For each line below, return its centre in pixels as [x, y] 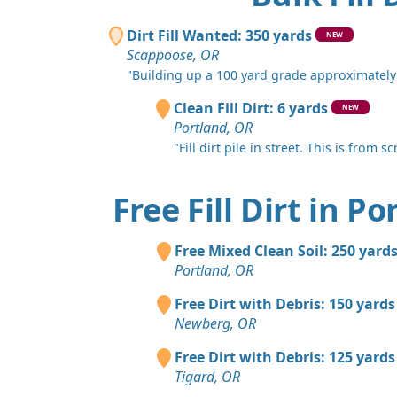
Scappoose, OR [173, 54]
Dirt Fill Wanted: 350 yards [220, 35]
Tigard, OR [208, 376]
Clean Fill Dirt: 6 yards [250, 108]
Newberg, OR [216, 323]
